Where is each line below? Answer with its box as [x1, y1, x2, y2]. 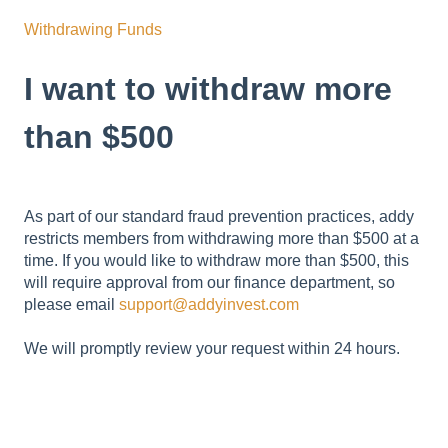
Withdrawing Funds [24, 21, 162, 39]
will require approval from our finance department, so [24, 274, 395, 292]
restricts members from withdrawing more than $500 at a [24, 230, 419, 248]
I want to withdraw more [24, 71, 392, 108]
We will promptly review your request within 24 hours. [24, 340, 400, 358]
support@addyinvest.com [119, 296, 299, 314]
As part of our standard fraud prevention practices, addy [24, 208, 414, 226]
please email [24, 296, 119, 314]
